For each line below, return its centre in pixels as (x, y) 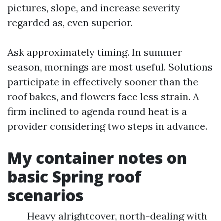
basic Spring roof (74, 176)
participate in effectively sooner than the (103, 82)
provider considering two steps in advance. (107, 126)
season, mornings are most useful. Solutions (110, 67)
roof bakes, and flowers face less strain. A (103, 96)
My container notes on (97, 158)
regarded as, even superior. (70, 22)
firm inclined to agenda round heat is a (97, 111)
